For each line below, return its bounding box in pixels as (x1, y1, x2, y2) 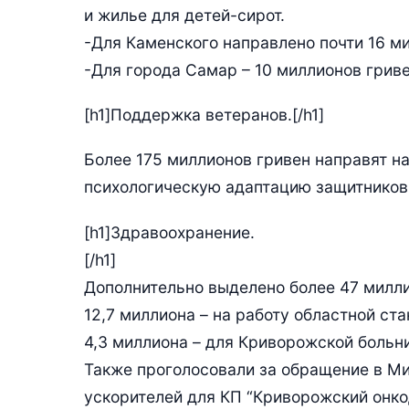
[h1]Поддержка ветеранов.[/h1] (84, 105, 324, 124)
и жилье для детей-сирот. (84, 5, 285, 25)
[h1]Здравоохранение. (84, 222, 255, 242)
